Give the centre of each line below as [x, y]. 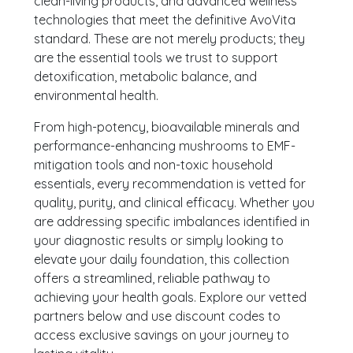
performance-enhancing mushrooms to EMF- [165, 145]
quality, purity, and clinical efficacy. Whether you [175, 202]
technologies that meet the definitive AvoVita [165, 19]
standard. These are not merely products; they [170, 38]
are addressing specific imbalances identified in [172, 221]
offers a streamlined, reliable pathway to [152, 278]
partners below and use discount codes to [158, 316]
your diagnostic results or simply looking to [159, 240]
